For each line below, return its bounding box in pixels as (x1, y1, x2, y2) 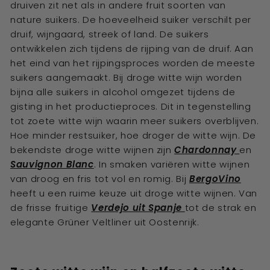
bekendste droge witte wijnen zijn (10, 143, 175, 156)
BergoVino (189, 172, 241, 185)
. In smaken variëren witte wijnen (93, 158, 250, 171)
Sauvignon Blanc (10, 158, 94, 171)
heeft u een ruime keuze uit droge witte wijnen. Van (10, 187, 258, 199)
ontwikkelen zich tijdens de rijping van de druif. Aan (10, 42, 254, 55)
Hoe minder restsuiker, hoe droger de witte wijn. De (10, 129, 257, 142)
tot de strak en (184, 201, 257, 214)
